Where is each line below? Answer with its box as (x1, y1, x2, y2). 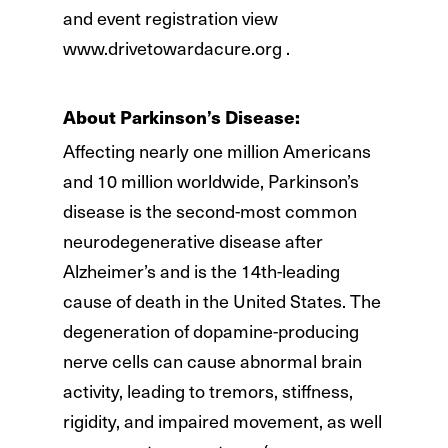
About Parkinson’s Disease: (62, 103, 300, 129)
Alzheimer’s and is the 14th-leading (62, 257, 340, 285)
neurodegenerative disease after (62, 227, 323, 255)
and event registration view (62, 3, 278, 31)
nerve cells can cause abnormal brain (62, 347, 362, 375)
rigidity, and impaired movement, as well (62, 407, 382, 435)
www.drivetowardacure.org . (62, 33, 290, 61)
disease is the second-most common (62, 197, 357, 225)
